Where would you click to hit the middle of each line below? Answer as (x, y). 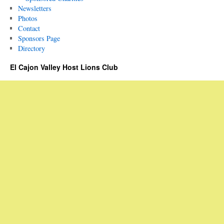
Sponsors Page (39, 38)
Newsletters (34, 8)
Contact (29, 28)
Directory (31, 48)
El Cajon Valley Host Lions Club (64, 67)
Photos (27, 18)
